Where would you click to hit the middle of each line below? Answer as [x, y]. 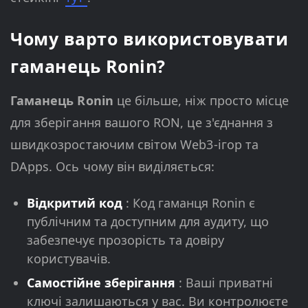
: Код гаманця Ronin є [190, 203]
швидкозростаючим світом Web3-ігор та [134, 145]
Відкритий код [76, 203]
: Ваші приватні [226, 283]
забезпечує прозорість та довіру [125, 240]
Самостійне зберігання [103, 283]
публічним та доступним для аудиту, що [148, 222]
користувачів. [69, 259]
